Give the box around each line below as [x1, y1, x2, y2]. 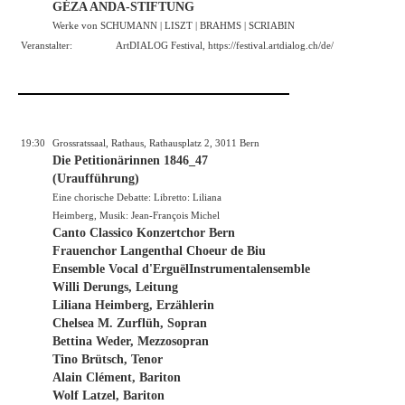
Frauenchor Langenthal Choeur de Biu [52, 243, 266, 258]
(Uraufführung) [52, 171, 139, 185]
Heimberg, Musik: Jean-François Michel [52, 209, 220, 221]
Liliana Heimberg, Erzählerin [52, 297, 214, 312]
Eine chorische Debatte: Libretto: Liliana [52, 191, 221, 202]
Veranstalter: [21, 39, 72, 51]
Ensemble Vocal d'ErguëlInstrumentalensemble [52, 261, 310, 276]
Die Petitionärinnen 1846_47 [52, 153, 208, 167]
